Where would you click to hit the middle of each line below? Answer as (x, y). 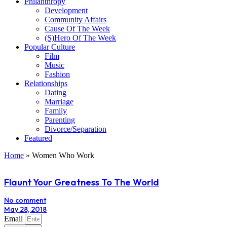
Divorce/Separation (75, 129)
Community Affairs (75, 19)
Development (66, 10)
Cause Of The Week (77, 28)
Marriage (59, 101)
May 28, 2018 (25, 209)
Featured (38, 138)
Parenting (60, 120)
